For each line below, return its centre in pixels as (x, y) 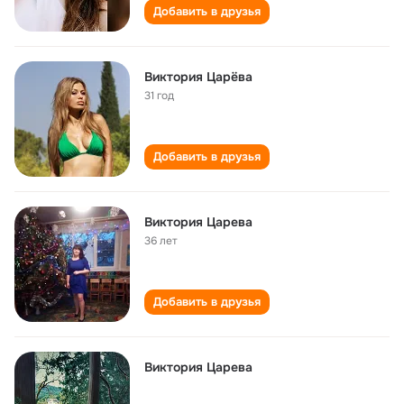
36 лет (161, 241)
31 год (159, 96)
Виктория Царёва (198, 77)
